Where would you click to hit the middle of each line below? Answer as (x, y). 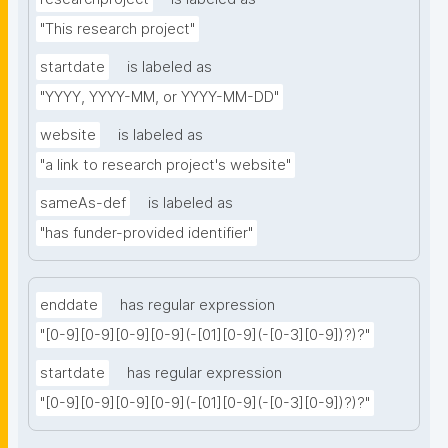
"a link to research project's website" (165, 165)
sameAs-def (83, 203)
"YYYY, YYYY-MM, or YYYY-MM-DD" (159, 97)
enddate (69, 305)
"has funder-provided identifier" (146, 233)
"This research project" (117, 29)
